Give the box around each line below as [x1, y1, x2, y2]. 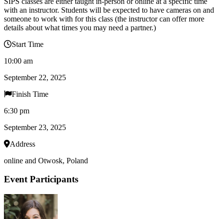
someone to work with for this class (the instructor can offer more [4, 14, 204, 23]
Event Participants [4, 174, 78, 185]
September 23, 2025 [4, 123, 66, 131]
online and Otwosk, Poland [4, 156, 88, 165]
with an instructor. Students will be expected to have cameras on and [4, 5, 214, 14]
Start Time [12, 40, 44, 48]
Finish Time [12, 89, 48, 98]
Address [10, 139, 35, 148]
